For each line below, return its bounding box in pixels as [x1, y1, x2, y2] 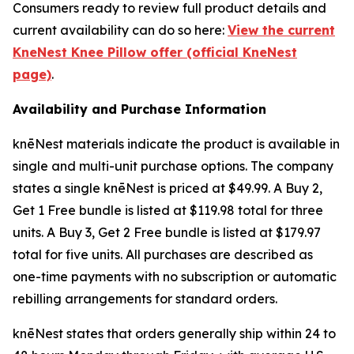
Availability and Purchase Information [13, 101, 266, 118]
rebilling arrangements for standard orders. [13, 291, 277, 307]
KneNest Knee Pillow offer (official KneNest [13, 44, 297, 61]
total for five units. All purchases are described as [13, 247, 313, 263]
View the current [228, 22, 335, 39]
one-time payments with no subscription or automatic [13, 269, 337, 285]
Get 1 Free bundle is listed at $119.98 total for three [13, 202, 323, 219]
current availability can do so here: [13, 22, 228, 39]
